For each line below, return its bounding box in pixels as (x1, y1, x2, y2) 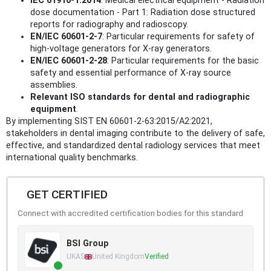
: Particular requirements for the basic (107, 56, 259, 66)
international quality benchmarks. (6, 152, 138, 163)
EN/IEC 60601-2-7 (30, 31, 102, 42)
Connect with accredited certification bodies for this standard (18, 208, 243, 218)
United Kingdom (92, 252, 145, 261)
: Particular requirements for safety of (102, 31, 255, 42)
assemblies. (30, 80, 77, 90)
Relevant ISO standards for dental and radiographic (30, 92, 250, 102)
